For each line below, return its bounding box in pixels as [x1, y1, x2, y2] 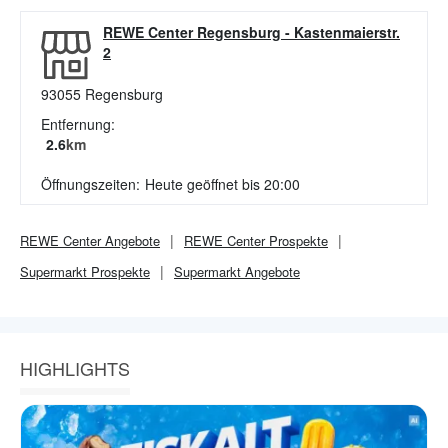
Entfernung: [41, 114, 115, 134]
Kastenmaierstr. [294, 22, 400, 42]
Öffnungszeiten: [41, 174, 140, 194]
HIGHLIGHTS [20, 355, 130, 381]
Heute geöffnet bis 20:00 [145, 174, 300, 194]
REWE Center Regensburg [103, 22, 281, 42]
